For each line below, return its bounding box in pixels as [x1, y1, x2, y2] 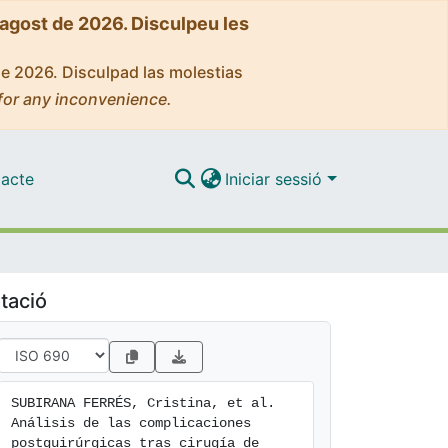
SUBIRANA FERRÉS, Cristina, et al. [11, 395, 275, 411]
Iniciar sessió [225, 168, 328, 189]
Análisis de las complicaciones [11, 415, 251, 431]
